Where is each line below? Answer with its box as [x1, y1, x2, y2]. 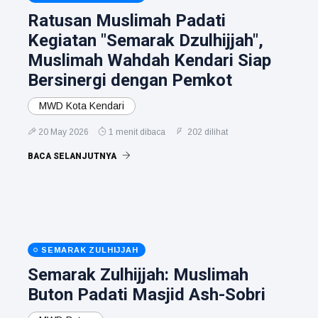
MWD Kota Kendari [39, 99, 124, 111]
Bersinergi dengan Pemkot [28, 70, 232, 90]
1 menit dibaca [109, 126, 165, 137]
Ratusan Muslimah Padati [28, 10, 226, 31]
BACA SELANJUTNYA [28, 150, 119, 161]
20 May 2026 [38, 126, 89, 137]
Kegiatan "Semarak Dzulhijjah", [28, 30, 263, 50]
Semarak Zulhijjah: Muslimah [28, 264, 248, 285]
